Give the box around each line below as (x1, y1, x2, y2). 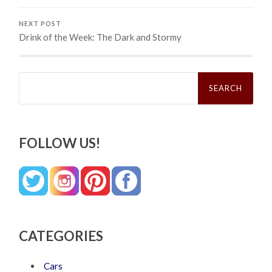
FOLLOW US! (19, 135, 101, 152)
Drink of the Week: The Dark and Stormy (19, 32, 182, 43)
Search (19, 71, 47, 83)
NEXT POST (19, 20, 62, 28)
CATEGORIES (19, 228, 104, 245)
